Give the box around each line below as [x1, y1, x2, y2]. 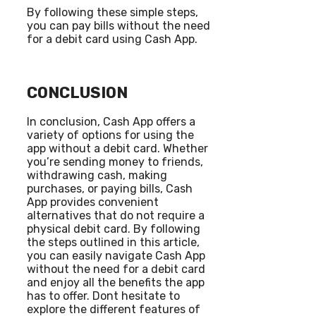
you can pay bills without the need [27, 18, 210, 32]
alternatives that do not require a [27, 209, 205, 223]
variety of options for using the [27, 128, 194, 142]
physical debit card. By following [27, 222, 200, 236]
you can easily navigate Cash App [27, 249, 205, 263]
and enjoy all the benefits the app [27, 276, 205, 290]
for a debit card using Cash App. [27, 32, 197, 46]
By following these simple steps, [27, 5, 198, 19]
